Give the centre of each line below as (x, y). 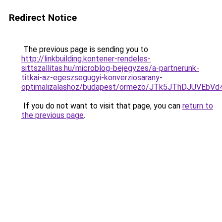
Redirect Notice (43, 18)
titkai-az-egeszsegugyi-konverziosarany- (92, 78)
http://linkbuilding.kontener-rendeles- (86, 59)
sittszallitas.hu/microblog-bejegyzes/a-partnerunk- (110, 68)
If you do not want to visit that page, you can (102, 106)
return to (198, 106)
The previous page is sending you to (85, 49)
